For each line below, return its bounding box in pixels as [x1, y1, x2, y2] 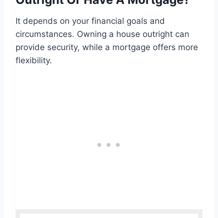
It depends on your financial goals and [16, 16, 165, 26]
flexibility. [16, 55, 52, 66]
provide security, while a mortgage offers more [16, 42, 198, 53]
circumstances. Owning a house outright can [16, 29, 189, 39]
